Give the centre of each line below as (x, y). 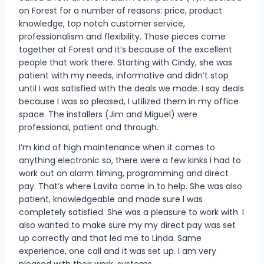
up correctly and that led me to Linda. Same (110, 238)
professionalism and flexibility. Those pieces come (122, 36)
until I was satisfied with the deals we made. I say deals (131, 88)
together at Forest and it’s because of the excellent (126, 49)
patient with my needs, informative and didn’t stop (124, 75)
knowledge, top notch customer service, (102, 23)
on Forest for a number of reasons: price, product (121, 10)
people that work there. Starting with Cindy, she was (126, 62)
